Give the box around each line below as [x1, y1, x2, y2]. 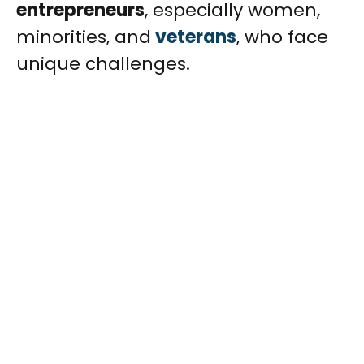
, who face [236, 24, 328, 50]
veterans [151, 24, 236, 50]
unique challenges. [16, 51, 190, 76]
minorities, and [16, 24, 151, 50]
